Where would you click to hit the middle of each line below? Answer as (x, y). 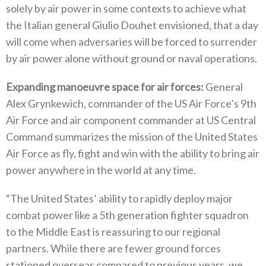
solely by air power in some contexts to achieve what (126, 9)
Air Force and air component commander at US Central (131, 120)
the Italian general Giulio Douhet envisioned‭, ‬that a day (132, 25)
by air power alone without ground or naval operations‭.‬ (132, 58)
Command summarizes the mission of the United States (132, 137)
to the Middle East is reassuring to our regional (113, 232)
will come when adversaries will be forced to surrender (132, 42)
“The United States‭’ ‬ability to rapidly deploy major (119, 199)
